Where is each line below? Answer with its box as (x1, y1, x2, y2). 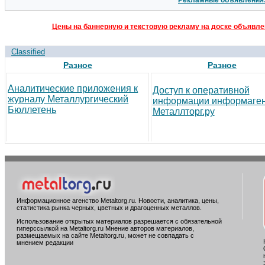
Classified (11, 47, 45, 57)
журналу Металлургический (8, 94, 129, 105)
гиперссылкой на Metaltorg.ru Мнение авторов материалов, (17, 225, 194, 232)
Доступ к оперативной (152, 85, 250, 96)
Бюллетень (8, 105, 57, 115)
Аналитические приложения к (8, 83, 138, 94)
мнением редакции (17, 239, 73, 247)
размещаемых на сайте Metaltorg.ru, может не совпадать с (17, 232, 194, 240)
